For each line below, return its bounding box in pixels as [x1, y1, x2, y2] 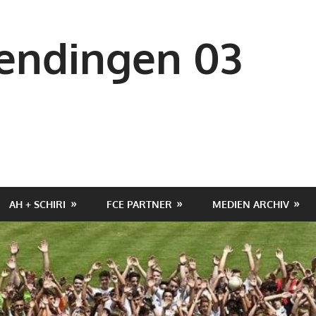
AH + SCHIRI [9, 197, 66, 210]
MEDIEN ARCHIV [212, 197, 289, 210]
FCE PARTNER [106, 197, 172, 210]
